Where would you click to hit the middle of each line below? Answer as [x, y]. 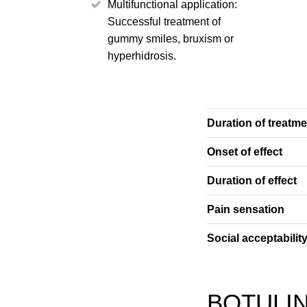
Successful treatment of [164, 21]
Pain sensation [246, 209]
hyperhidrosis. [142, 56]
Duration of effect [252, 180]
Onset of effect [245, 151]
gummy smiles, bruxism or [171, 38]
